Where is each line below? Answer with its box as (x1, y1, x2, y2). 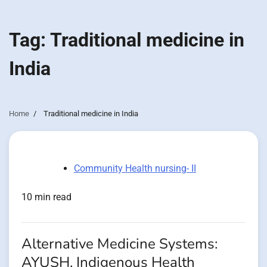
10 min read (21, 191, 72, 203)
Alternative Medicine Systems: (21, 234, 218, 254)
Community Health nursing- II (74, 162, 196, 174)
